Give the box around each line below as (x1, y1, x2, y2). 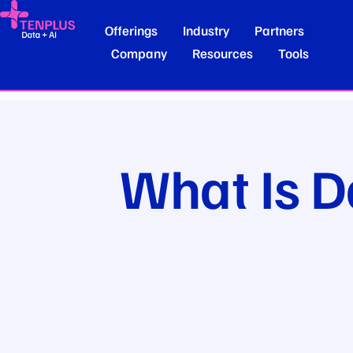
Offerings (105, 22, 158, 39)
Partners (255, 22, 305, 39)
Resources (192, 45, 254, 61)
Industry (183, 22, 230, 39)
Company (111, 45, 168, 61)
